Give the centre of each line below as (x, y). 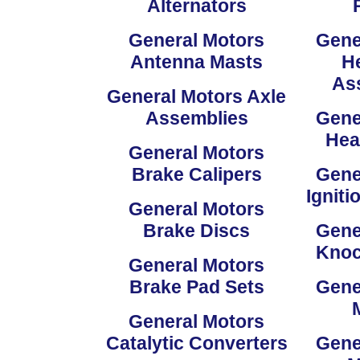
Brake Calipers (196, 175)
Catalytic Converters (196, 344)
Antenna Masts (196, 62)
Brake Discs (196, 231)
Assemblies (196, 119)
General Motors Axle (196, 97)
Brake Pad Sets (196, 287)
